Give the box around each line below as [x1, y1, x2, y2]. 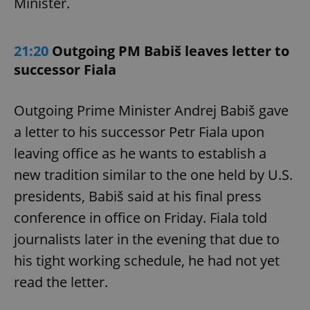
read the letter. [14, 273, 108, 292]
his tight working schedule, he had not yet [14, 251, 280, 271]
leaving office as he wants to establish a [14, 144, 266, 163]
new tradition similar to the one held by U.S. [14, 165, 293, 185]
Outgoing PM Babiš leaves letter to [52, 42, 289, 61]
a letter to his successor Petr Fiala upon [14, 122, 264, 142]
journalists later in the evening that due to [14, 230, 280, 249]
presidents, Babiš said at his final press [14, 187, 262, 206]
